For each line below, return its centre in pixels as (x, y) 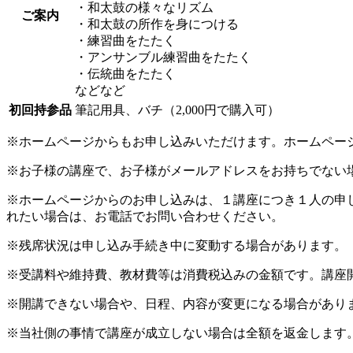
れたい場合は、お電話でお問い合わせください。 (145, 216)
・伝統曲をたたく (125, 73)
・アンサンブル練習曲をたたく (163, 57)
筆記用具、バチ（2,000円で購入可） (177, 110)
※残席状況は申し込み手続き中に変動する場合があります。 (176, 245)
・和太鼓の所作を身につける (157, 24)
